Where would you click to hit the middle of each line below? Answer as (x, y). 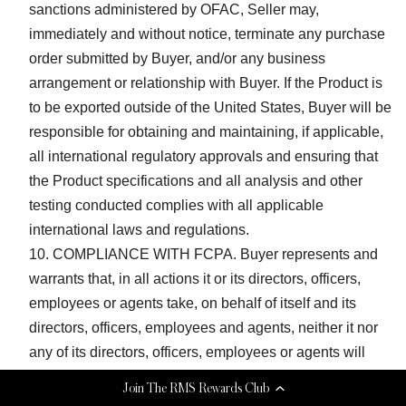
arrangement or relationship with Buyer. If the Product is (206, 82)
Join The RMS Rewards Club (195, 387)
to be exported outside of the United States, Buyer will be (210, 107)
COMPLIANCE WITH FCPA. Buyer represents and (215, 254)
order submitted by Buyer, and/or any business (177, 58)
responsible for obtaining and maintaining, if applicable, (206, 131)
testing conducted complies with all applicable (176, 205)
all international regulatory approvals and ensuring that (203, 156)
